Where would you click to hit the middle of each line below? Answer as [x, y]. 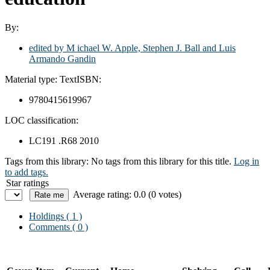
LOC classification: [42, 120]
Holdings [46, 216]
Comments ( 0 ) [58, 227]
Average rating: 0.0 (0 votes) [127, 194]
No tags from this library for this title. [161, 161]
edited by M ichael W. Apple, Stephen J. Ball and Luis [132, 48]
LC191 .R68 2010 [64, 140]
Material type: [32, 79]
